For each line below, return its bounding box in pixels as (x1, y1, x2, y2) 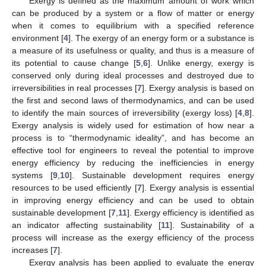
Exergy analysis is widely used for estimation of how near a (12, 120, 254, 130)
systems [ (12, 170, 53, 180)
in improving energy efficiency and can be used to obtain (12, 195, 254, 205)
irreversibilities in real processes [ (12, 83, 137, 93)
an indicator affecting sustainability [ (12, 220, 161, 230)
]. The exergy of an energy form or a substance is (68, 33, 254, 43)
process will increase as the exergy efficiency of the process (12, 232, 254, 242)
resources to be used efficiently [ (12, 182, 137, 192)
